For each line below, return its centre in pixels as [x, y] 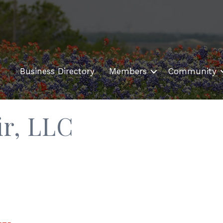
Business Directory [57, 71]
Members [128, 71]
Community [192, 71]
